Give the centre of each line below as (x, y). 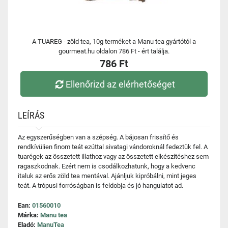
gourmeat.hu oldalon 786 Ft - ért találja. (114, 51)
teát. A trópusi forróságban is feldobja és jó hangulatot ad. (101, 186)
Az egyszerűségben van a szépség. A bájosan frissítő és (98, 137)
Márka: (29, 215)
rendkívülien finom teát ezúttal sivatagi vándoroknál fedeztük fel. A (113, 147)
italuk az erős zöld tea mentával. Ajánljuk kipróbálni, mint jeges (107, 176)
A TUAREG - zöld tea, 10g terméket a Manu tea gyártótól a (114, 41)
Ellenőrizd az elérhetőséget (121, 84)
